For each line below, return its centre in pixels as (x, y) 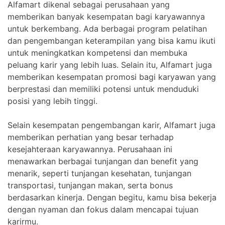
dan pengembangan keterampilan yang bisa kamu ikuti (111, 40)
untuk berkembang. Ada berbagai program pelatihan (107, 28)
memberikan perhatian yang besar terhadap (91, 137)
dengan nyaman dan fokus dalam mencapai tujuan (103, 209)
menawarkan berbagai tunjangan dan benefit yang (103, 161)
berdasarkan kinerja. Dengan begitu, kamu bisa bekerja (112, 197)
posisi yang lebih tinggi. (52, 101)
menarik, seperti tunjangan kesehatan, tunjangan (99, 173)
